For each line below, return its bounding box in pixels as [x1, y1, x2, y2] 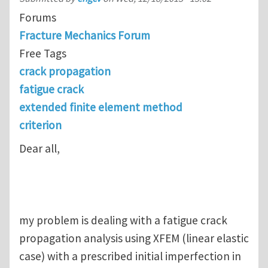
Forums [19, 10, 56, 25]
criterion [19, 117, 62, 132]
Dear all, [19, 141, 60, 156]
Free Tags [19, 45, 66, 60]
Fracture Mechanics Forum [19, 28, 150, 42]
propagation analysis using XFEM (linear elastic [19, 231, 249, 246]
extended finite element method [19, 99, 182, 114]
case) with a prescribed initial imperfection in [19, 249, 241, 264]
